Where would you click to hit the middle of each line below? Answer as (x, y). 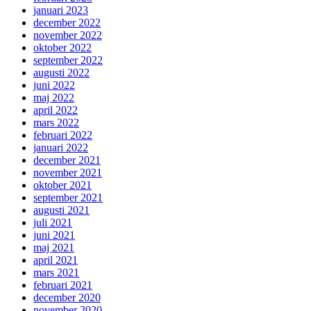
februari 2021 (63, 285)
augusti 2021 (61, 210)
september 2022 (68, 60)
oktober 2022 (62, 48)
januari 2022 (61, 148)
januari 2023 (61, 10)
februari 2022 (63, 135)
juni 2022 (54, 85)
